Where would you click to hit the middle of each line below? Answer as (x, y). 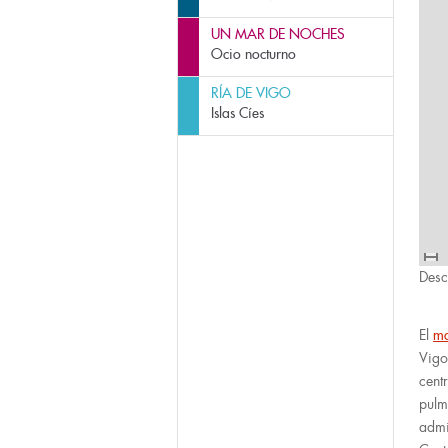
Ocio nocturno (253, 54)
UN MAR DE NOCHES (278, 34)
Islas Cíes (237, 113)
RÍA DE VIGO (251, 93)
